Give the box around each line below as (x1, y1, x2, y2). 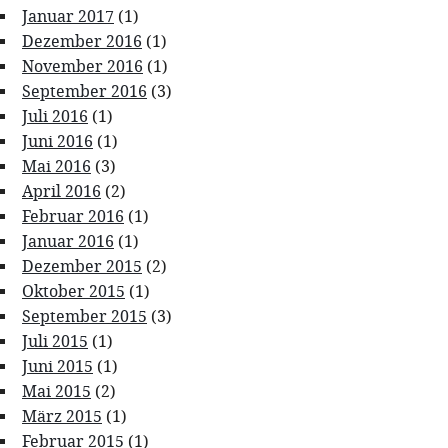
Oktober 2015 (22, 282, 125, 302)
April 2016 (22, 182, 101, 202)
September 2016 (22, 82, 147, 102)
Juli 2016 (22, 107, 88, 127)
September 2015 (22, 307, 147, 327)
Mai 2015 (22, 382, 91, 402)
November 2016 (22, 57, 143, 77)
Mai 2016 (22, 157, 91, 177)
